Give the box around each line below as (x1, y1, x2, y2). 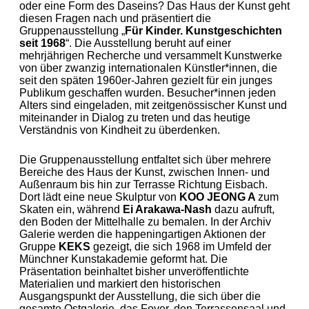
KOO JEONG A (179, 191, 258, 203)
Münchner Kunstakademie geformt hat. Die (19, 253, 228, 265)
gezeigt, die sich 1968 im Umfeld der (93, 241, 271, 252)
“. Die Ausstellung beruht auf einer (66, 37, 231, 49)
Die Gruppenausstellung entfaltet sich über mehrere (19, 154, 271, 166)
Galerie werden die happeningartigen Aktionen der (19, 228, 266, 240)
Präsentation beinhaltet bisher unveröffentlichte (19, 266, 249, 277)
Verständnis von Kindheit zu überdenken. (19, 124, 220, 136)
